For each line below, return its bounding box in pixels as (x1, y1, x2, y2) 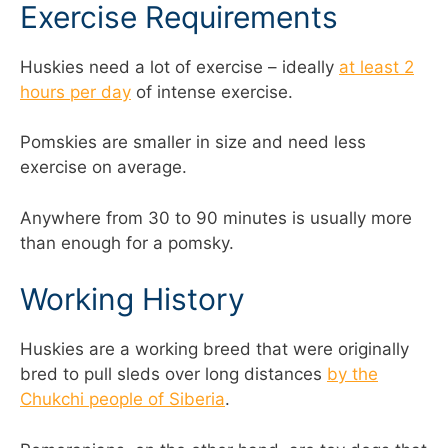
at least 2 (339, 56, 414, 77)
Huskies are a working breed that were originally (20, 339, 409, 360)
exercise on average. (20, 157, 187, 178)
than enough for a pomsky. (20, 232, 234, 253)
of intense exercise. (131, 81, 293, 102)
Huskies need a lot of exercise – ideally (20, 56, 339, 77)
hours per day (20, 81, 131, 102)
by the (327, 364, 378, 385)
